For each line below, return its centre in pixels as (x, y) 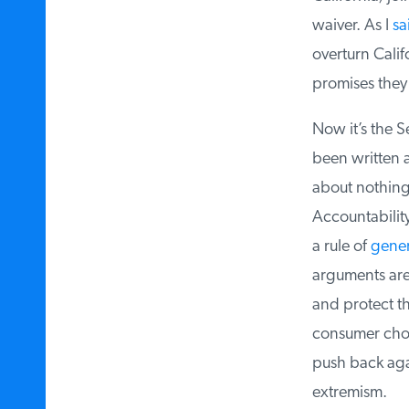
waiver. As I (346, 26)
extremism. (343, 393)
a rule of (335, 247)
